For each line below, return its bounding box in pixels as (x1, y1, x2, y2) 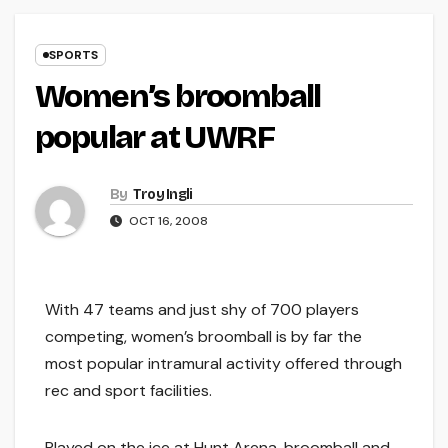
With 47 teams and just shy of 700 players (45, 299, 359, 321)
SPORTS (49, 47, 98, 64)
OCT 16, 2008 (126, 213, 208, 230)
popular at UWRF (35, 118, 274, 158)
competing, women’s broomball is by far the (45, 326, 362, 348)
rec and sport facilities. (45, 380, 212, 402)
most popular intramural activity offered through (45, 353, 402, 375)
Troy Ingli (132, 186, 193, 204)
